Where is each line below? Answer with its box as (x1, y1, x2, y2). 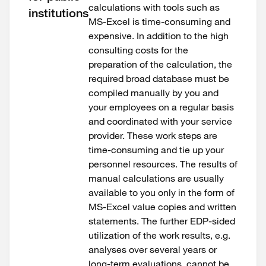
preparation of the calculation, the (88, 58, 232, 70)
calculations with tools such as (88, 1, 220, 13)
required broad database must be (88, 72, 229, 84)
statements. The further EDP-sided (88, 215, 235, 227)
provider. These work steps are (88, 129, 217, 141)
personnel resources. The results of (88, 158, 237, 170)
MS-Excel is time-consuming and (88, 15, 230, 27)
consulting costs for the (88, 44, 188, 56)
